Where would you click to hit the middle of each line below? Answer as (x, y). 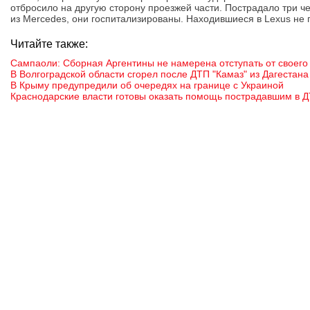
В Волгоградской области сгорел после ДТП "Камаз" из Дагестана (159, 74)
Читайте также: (49, 44)
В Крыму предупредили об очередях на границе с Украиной (147, 85)
